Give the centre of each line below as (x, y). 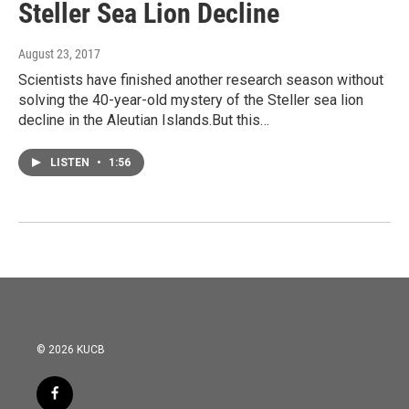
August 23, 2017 (59, 54)
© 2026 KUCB (71, 350)
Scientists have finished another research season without (201, 80)
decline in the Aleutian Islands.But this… (144, 121)
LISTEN (71, 163)
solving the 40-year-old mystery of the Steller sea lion (191, 100)
